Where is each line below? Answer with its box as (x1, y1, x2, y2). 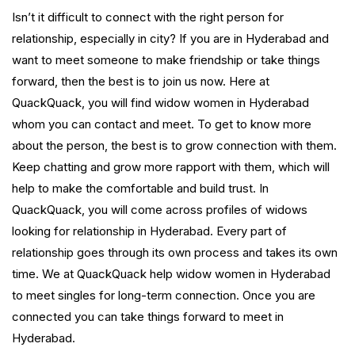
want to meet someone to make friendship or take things (12, 52, 320, 68)
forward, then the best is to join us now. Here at (12, 74, 269, 90)
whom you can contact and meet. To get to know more (12, 116, 311, 132)
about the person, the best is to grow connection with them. (12, 138, 337, 154)
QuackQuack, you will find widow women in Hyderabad (12, 95, 309, 111)
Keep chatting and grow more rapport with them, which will (12, 159, 330, 175)
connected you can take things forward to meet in (12, 309, 284, 325)
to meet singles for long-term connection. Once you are (12, 288, 315, 303)
